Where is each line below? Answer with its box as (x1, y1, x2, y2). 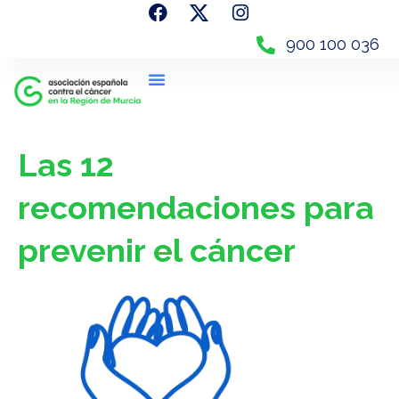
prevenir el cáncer (18, 231, 296, 269)
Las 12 (18, 145, 114, 183)
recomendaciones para (18, 188, 374, 226)
